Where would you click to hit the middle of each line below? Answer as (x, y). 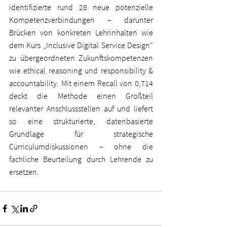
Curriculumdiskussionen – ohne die (81, 147)
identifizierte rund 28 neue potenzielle (81, 7)
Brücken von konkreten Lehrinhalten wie (81, 33)
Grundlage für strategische (81, 134)
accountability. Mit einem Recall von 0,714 (81, 83)
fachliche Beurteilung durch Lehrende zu (81, 159)
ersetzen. (24, 172)
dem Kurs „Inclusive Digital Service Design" (81, 45)
